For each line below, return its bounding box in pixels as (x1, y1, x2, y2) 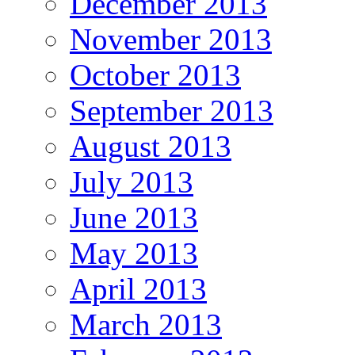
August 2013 (70, 129, 231, 164)
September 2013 (70, 94, 273, 128)
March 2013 (70, 307, 222, 342)
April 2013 (70, 272, 207, 307)
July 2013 (70, 165, 193, 200)
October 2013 (70, 58, 241, 93)
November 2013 (70, 22, 272, 57)
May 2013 (70, 236, 198, 271)
